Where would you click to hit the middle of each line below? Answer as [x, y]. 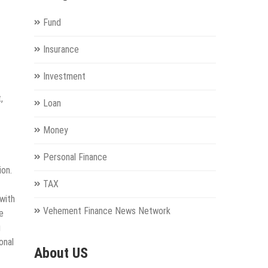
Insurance [61, 50]
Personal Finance [75, 157]
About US [61, 253]
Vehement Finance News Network [106, 211]
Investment [64, 77]
